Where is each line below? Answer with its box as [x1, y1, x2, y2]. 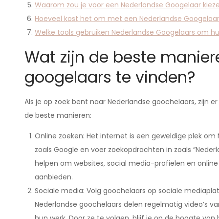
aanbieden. [35, 172, 73, 182]
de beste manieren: [24, 110, 91, 120]
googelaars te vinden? [24, 66, 196, 88]
